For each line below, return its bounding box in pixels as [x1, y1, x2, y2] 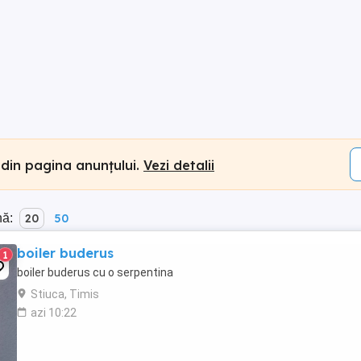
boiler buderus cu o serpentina [17, 266, 173, 279]
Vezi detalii [143, 156, 214, 173]
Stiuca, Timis [31, 288, 99, 301]
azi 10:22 [31, 306, 77, 319]
